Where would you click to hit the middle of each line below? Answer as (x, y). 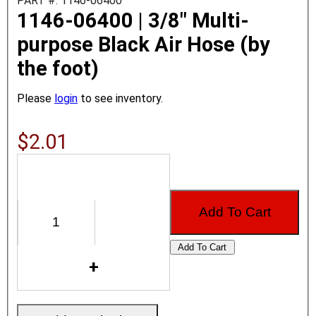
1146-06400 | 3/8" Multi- (133, 20)
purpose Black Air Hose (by (144, 44)
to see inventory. (120, 98)
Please (36, 98)
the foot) (58, 68)
